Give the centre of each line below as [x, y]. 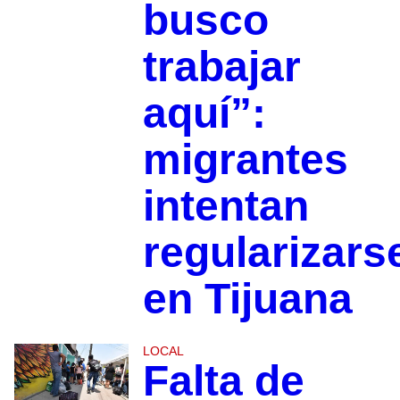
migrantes [245, 159]
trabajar [221, 66]
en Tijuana [247, 298]
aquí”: [204, 112]
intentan [225, 205]
